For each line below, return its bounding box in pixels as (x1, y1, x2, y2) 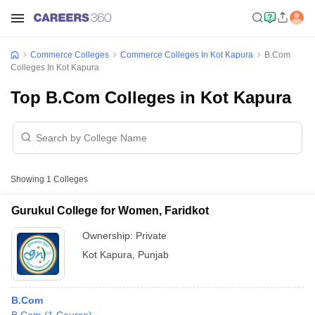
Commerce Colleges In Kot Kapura (120, 50, 253, 60)
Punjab (138, 249, 169, 260)
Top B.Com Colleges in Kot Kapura (11, 88, 291, 107)
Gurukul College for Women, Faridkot (11, 205, 209, 217)
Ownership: (82, 230, 136, 241)
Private (136, 230, 167, 241)
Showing (11, 174, 46, 184)
